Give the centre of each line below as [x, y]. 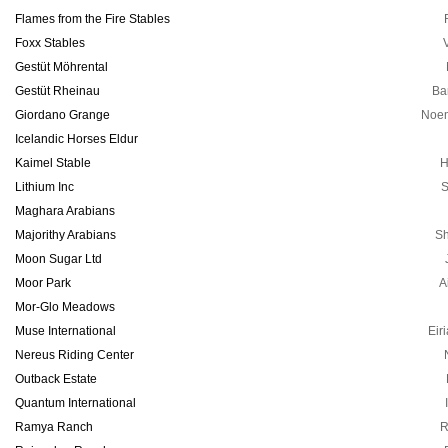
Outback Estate [56, 379]
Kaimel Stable [53, 163]
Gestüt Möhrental [61, 67]
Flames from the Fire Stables [92, 19]
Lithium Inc [44, 187]
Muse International [65, 331]
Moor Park [43, 283]
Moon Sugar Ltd [58, 259]
